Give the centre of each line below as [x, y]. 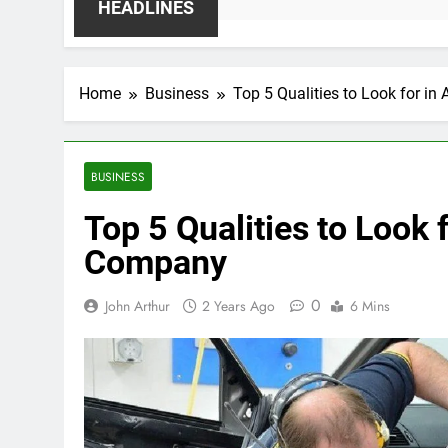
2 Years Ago [238, 306]
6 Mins [370, 306]
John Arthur [137, 306]
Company [155, 262]
